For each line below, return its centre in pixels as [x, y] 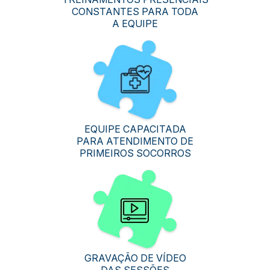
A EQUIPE [135, 24]
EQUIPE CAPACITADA [135, 129]
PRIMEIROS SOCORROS [135, 153]
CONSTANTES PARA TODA [135, 12]
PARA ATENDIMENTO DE [135, 141]
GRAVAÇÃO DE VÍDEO [135, 258]
